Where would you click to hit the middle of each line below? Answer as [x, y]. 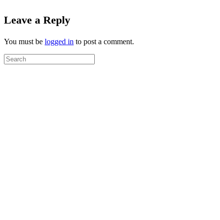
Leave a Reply [37, 20]
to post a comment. [104, 41]
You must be [24, 41]
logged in [59, 41]
